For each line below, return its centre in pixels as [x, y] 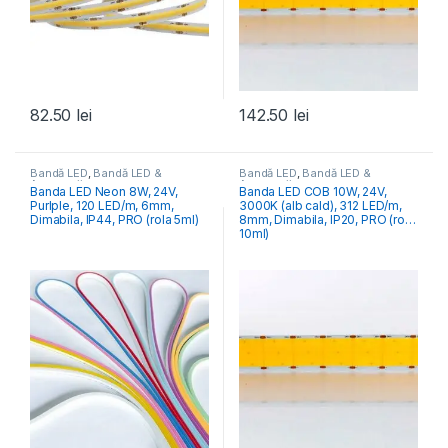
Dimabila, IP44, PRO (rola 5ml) [114, 220]
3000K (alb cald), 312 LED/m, [320, 206]
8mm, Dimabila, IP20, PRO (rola [326, 220]
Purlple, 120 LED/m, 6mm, [85, 206]
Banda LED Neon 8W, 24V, [79, 192]
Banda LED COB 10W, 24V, [300, 192]
